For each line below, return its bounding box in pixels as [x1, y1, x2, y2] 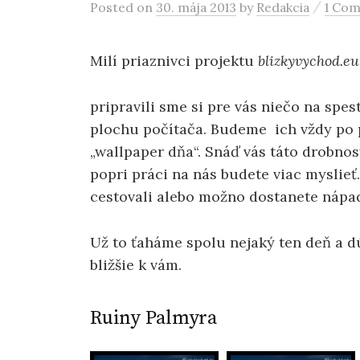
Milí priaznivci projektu [90, 51, 258, 70]
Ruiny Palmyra [90, 305, 217, 330]
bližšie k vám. [90, 255, 182, 274]
